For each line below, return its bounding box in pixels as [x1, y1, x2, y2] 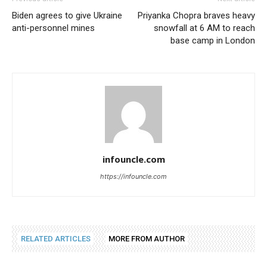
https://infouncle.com [100, 172, 167, 181]
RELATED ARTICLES [21, 234, 91, 244]
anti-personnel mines [12, 23, 95, 34]
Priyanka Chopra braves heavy [138, 10, 255, 21]
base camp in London [170, 35, 255, 46]
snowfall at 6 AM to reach [154, 23, 255, 34]
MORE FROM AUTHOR [108, 234, 185, 244]
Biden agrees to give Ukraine [12, 10, 122, 21]
